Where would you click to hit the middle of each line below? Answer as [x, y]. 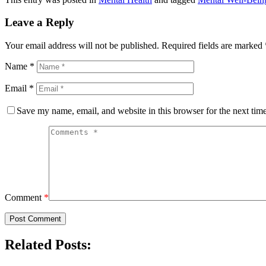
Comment [24, 197]
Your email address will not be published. [82, 45]
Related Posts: [48, 244]
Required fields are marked [212, 45]
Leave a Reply [39, 23]
